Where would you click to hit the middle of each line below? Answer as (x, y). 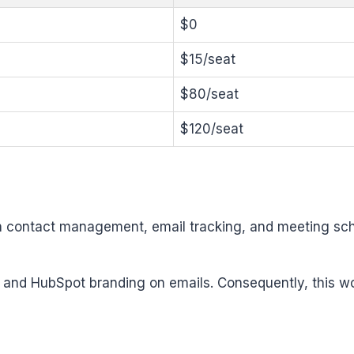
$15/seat (208, 59)
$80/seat (209, 94)
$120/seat (212, 129)
